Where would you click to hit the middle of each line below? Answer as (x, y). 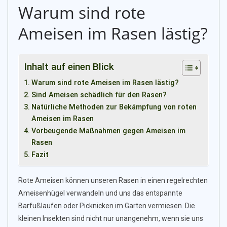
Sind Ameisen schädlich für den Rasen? (99, 95)
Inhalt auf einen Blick (69, 67)
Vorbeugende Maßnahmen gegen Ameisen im (108, 131)
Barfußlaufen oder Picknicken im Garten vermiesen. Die (107, 206)
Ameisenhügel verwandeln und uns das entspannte (100, 193)
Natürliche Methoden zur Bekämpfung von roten (114, 107)
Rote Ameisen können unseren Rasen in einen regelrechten (113, 181)
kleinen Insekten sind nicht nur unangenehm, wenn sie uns (111, 219)
